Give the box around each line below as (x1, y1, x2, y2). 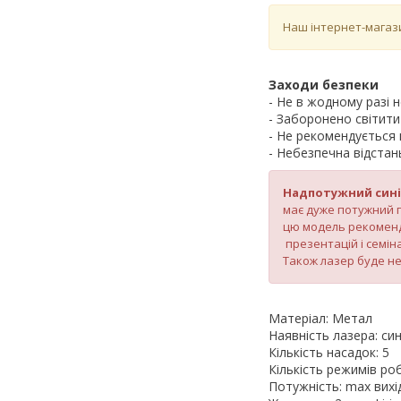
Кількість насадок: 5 (269, 343, 389, 361)
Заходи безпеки (269, 75, 379, 93)
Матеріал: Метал (269, 309, 372, 327)
